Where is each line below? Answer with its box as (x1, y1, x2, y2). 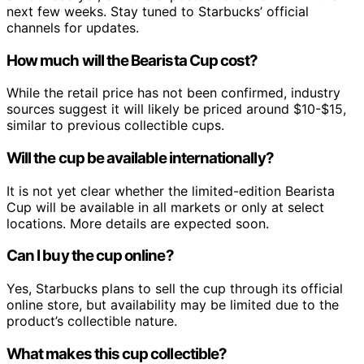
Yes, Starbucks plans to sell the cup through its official (6, 280, 343, 297)
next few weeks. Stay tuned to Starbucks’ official (6, 2, 309, 19)
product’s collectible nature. (6, 313, 177, 330)
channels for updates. (6, 19, 139, 36)
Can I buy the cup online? (6, 246, 174, 266)
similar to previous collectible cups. (6, 117, 224, 134)
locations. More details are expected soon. (6, 214, 269, 232)
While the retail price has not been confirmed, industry (6, 84, 340, 102)
